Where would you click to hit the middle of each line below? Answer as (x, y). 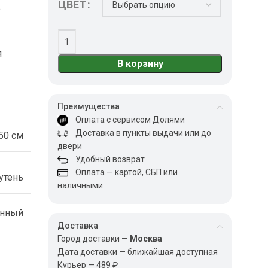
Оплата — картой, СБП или (123, 172)
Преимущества (89, 106)
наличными (80, 185)
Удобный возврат (107, 159)
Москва (146, 239)
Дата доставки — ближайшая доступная (138, 252)
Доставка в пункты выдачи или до (140, 133)
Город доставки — (94, 239)
